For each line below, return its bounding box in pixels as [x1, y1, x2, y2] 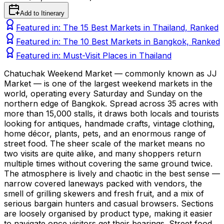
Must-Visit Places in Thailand [63, 50, 171, 60]
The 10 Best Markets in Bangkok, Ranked [63, 36, 220, 46]
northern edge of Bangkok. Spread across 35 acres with [4, 98, 218, 108]
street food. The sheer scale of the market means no [4, 138, 205, 148]
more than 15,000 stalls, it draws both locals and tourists [4, 108, 219, 118]
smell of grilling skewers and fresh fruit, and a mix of [4, 188, 204, 198]
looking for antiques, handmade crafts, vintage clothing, [4, 118, 215, 128]
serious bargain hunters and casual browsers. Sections [4, 198, 213, 208]
